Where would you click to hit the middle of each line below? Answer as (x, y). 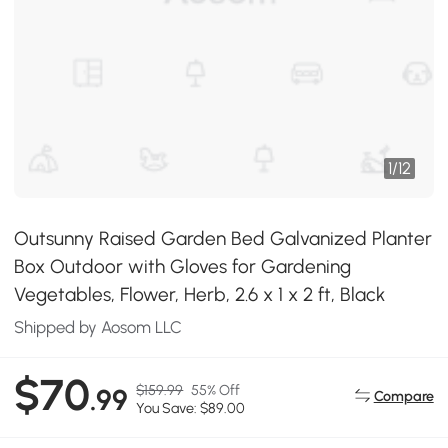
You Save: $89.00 (191, 408)
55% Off (216, 390)
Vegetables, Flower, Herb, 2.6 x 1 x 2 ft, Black (200, 294)
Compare (403, 395)
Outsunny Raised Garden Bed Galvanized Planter (223, 238)
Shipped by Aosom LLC (98, 327)
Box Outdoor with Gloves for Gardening (183, 266)
